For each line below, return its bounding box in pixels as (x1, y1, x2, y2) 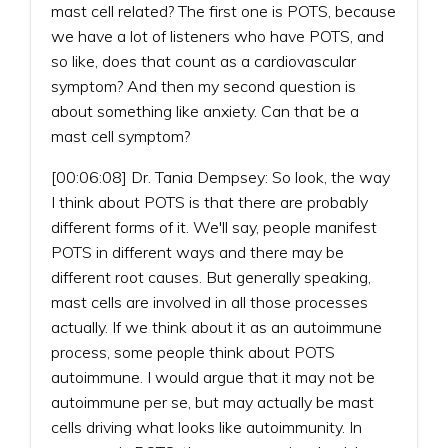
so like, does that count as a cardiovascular (51, 50, 356, 71)
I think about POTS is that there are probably (51, 191, 368, 212)
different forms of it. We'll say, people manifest (51, 216, 377, 237)
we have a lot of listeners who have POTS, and (51, 25, 384, 46)
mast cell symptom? (51, 125, 190, 146)
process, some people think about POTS (51, 341, 335, 362)
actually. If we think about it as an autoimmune (51, 316, 382, 337)
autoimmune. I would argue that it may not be (51, 366, 375, 387)
